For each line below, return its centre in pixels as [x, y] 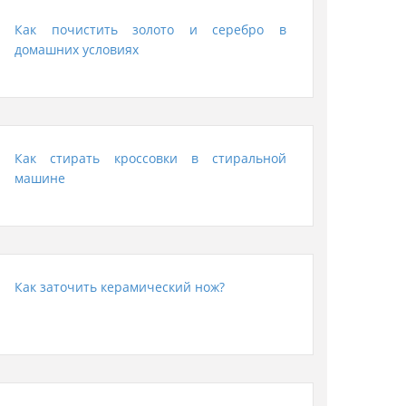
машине [40, 178]
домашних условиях [77, 49]
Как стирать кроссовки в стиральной [150, 158]
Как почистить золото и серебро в [150, 29]
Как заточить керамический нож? [120, 287]
